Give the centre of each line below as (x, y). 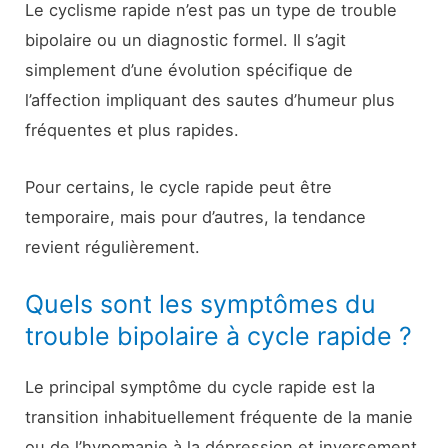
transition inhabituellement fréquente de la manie (219, 416)
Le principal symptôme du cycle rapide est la (200, 386)
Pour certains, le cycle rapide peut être (179, 186)
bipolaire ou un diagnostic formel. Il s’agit (186, 40)
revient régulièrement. (113, 246)
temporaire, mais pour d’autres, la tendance (196, 216)
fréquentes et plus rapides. (132, 130)
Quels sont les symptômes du (201, 303)
